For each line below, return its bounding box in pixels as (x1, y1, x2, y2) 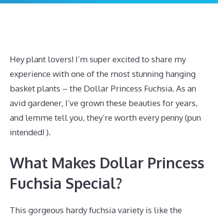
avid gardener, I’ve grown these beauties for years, (10, 98, 198, 108)
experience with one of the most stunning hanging (10, 69, 196, 79)
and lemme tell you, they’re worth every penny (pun (10, 112, 201, 123)
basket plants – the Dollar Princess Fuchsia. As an (10, 83, 196, 93)
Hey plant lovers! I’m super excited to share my (10, 54, 186, 64)
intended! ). (10, 127, 51, 137)
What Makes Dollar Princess (10, 153, 204, 172)
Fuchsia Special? (10, 173, 122, 192)
